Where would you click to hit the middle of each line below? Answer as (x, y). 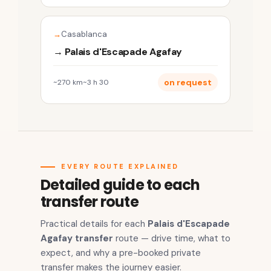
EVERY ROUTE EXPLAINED (120, 167)
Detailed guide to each (120, 185)
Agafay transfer (77, 239)
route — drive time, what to (172, 239)
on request (188, 83)
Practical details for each (94, 224)
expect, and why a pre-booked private (121, 253)
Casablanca (84, 34)
